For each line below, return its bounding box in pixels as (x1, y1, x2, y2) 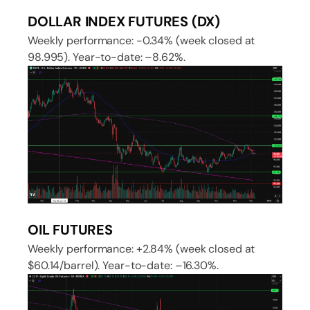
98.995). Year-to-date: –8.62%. (28, 50, 185, 65)
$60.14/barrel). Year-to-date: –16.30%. (28, 257, 219, 273)
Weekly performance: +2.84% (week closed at (28, 241, 255, 256)
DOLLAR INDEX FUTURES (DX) (28, 12, 220, 31)
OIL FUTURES (28, 220, 113, 239)
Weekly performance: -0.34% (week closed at (28, 33, 255, 48)
